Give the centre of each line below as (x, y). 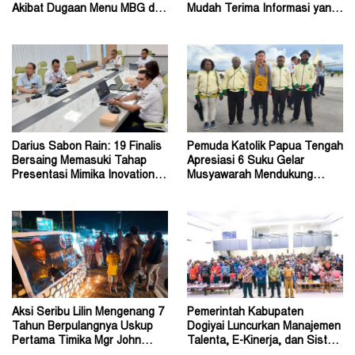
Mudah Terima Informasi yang (262, 9)
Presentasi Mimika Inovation (83, 176)
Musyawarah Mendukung (250, 176)
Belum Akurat (221, 23)
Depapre (34, 23)
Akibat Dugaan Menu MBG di (84, 9)
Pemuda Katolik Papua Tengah (265, 147)
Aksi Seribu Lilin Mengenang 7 (88, 313)
